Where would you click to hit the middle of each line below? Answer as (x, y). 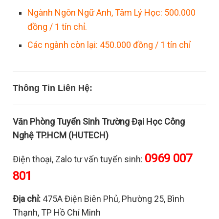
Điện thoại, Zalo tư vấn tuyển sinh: (79, 159)
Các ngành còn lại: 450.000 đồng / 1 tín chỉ (109, 45)
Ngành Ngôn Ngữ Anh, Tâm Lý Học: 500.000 (112, 12)
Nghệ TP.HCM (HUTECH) (61, 135)
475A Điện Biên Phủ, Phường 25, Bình (113, 199)
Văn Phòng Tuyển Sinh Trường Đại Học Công (99, 121)
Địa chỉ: (27, 199)
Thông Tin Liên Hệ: (53, 88)
